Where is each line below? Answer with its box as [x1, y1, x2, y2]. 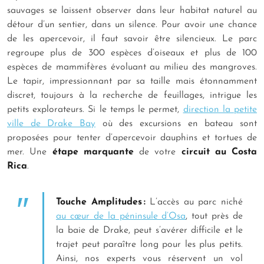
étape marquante [52, 147, 134, 157]
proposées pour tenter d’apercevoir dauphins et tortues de [7, 133, 257, 143]
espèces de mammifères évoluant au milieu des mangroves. [7, 62, 257, 72]
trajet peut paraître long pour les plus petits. [56, 240, 243, 250]
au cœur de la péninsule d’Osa [56, 212, 186, 222]
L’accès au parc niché [150, 197, 243, 207]
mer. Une [7, 147, 52, 157]
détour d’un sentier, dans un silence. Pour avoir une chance [7, 20, 257, 30]
